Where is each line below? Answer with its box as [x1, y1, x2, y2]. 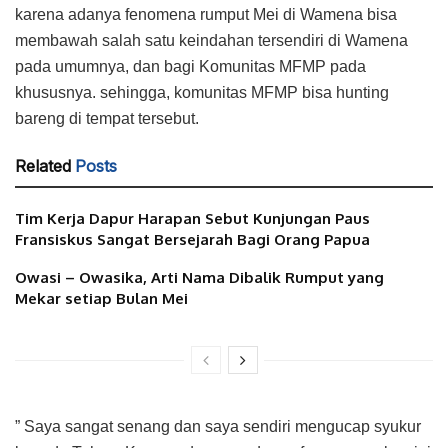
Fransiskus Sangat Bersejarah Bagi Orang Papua [15, 229, 370, 249]
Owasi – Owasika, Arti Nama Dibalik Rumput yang [15, 267, 384, 287]
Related [15, 155, 71, 176]
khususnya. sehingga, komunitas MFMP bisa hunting [15, 83, 389, 101]
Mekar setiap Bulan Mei [15, 288, 188, 308]
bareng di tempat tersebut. [15, 109, 199, 127]
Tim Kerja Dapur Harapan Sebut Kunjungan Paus [15, 208, 370, 228]
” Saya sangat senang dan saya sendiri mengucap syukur [15, 417, 421, 435]
